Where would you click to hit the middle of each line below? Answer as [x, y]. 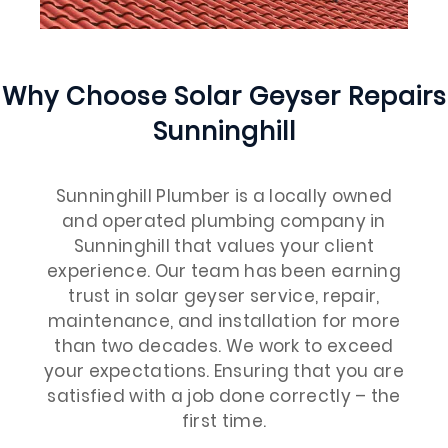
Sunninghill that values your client [224, 246]
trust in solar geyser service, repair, [224, 296]
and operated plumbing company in [224, 221]
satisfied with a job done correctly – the [224, 396]
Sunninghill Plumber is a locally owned [224, 196]
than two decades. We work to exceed [224, 346]
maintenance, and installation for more [224, 321]
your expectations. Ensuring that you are [224, 371]
